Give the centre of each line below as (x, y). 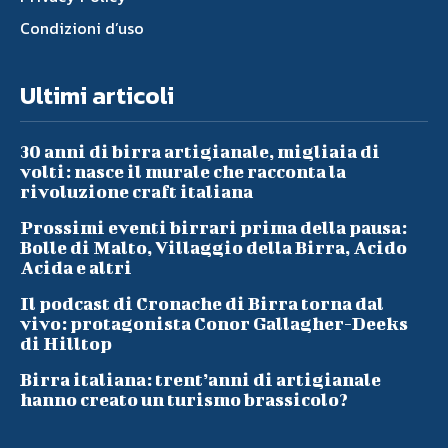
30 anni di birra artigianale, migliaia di (200, 151)
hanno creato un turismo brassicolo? (184, 399)
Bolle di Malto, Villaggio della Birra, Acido (213, 247)
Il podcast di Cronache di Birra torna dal (202, 303)
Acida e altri (76, 267)
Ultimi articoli (97, 95)
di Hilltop (66, 343)
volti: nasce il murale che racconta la (183, 171)
